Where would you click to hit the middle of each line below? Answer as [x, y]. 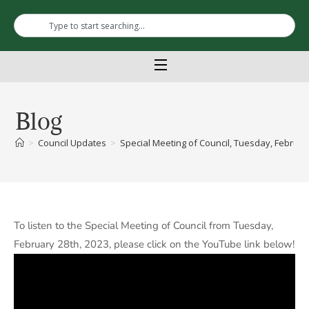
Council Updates [72, 143]
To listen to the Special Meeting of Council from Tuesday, [143, 226]
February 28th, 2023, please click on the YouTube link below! [154, 244]
